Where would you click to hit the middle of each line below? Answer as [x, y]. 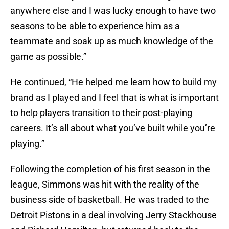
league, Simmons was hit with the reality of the [105, 185]
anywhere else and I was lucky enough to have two [113, 11]
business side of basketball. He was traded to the [110, 200]
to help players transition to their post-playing [101, 113]
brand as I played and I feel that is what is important [114, 98]
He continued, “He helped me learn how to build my [113, 82]
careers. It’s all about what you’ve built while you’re [113, 128]
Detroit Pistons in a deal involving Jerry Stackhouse [113, 215]
